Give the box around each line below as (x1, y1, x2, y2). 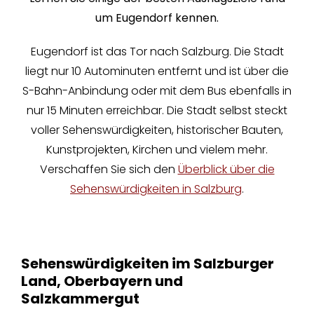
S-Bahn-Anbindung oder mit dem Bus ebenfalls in (22, 83, 292, 100)
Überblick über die (177, 161, 275, 178)
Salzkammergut (20, 289, 139, 309)
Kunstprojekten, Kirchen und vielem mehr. (46, 142, 268, 158)
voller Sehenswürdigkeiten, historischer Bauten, (31, 122, 283, 139)
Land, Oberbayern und (20, 271, 183, 292)
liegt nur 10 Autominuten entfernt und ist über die (25, 63, 289, 80)
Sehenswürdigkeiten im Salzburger (20, 254, 274, 274)
